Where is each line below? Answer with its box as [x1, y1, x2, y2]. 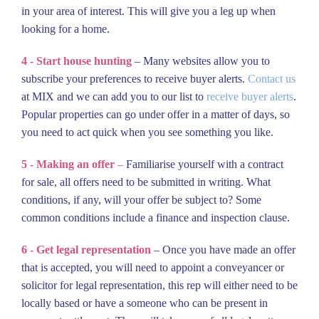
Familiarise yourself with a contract [123, 157, 283, 170]
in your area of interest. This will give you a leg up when [21, 4, 276, 17]
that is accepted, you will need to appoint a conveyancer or [21, 261, 284, 273]
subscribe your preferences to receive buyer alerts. [21, 72, 248, 85]
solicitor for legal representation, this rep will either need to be [21, 278, 298, 291]
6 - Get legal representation [21, 243, 151, 256]
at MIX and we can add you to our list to [21, 90, 206, 103]
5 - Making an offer [21, 157, 117, 170]
